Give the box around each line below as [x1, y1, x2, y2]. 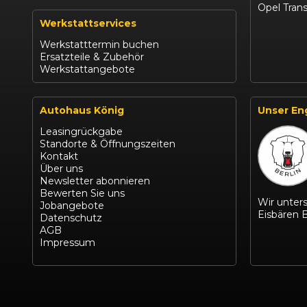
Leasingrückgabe [40, 125, 123, 138]
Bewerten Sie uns [40, 187, 125, 200]
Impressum [40, 236, 95, 249]
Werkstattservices [40, 17, 136, 30]
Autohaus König [40, 104, 124, 117]
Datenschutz [40, 212, 102, 225]
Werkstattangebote [40, 63, 135, 76]
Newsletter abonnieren [40, 175, 150, 188]
